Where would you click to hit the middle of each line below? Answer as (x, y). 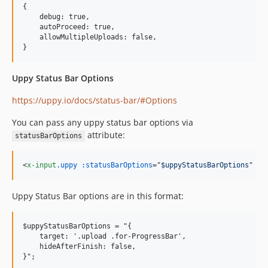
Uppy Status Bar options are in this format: (98, 196)
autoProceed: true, (69, 27)
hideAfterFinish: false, (79, 247)
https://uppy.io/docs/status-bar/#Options (95, 100)
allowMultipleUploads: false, (90, 37)
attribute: (105, 135)
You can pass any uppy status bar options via (103, 123)
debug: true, (56, 17)
